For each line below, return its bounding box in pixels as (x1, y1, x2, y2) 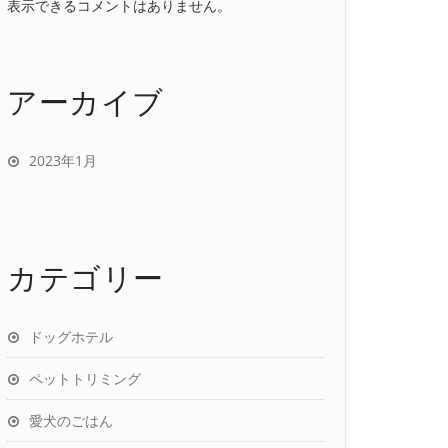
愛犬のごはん (29, 411, 113, 430)
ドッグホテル (29, 327, 113, 346)
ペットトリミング (29, 369, 141, 388)
